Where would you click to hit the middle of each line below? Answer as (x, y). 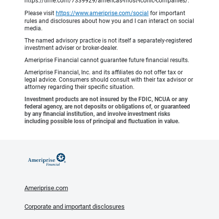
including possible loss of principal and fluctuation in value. (102, 121)
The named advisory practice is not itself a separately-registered (108, 40)
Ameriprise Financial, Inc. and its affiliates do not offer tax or (104, 72)
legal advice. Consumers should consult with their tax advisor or (109, 79)
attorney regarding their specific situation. (79, 87)
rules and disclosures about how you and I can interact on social (109, 21)
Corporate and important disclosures (75, 206)
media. (33, 28)
